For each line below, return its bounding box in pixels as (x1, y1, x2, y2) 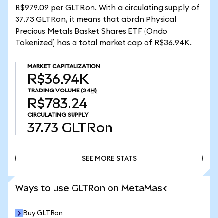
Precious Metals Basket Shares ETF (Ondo (15, 27, 167, 35)
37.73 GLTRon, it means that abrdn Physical (15, 16, 176, 23)
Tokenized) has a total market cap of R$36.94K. (15, 39, 192, 47)
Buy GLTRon (23, 210, 63, 217)
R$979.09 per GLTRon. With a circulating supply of (15, 4, 200, 12)
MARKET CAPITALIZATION (27, 63, 100, 69)
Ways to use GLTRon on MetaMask (15, 183, 167, 193)
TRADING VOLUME (27, 88, 79, 93)
